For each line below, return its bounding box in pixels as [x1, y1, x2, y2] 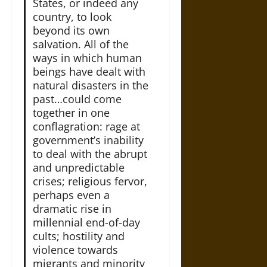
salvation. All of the [32, 36, 129, 51]
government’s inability [32, 132, 144, 147]
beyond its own [32, 23, 110, 38]
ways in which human [32, 50, 142, 65]
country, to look [32, 9, 111, 24]
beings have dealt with [32, 64, 145, 79]
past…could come [32, 91, 122, 106]
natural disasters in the [32, 77, 148, 92]
